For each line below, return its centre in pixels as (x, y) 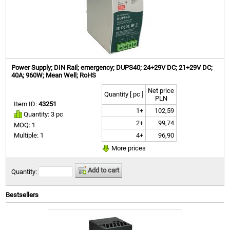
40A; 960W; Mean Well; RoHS (54, 75)
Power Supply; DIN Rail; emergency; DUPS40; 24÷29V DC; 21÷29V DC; (112, 68)
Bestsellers (22, 195)
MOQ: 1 (25, 125)
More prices (128, 148)
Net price (161, 91)
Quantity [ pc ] (124, 94)
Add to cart (103, 170)
